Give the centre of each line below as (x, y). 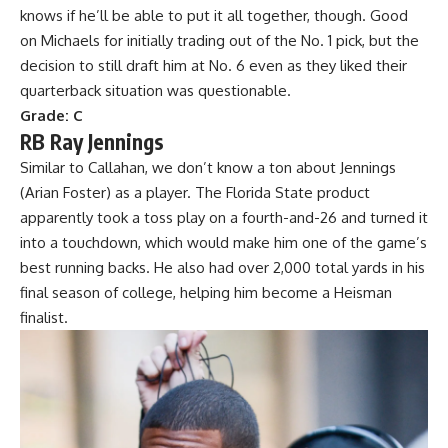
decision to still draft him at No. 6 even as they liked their (213, 66)
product (341, 193)
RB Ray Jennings (92, 142)
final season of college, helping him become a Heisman (206, 293)
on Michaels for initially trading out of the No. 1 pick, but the (219, 41)
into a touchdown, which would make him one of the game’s (223, 243)
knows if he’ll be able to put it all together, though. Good (214, 16)
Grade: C (51, 116)
